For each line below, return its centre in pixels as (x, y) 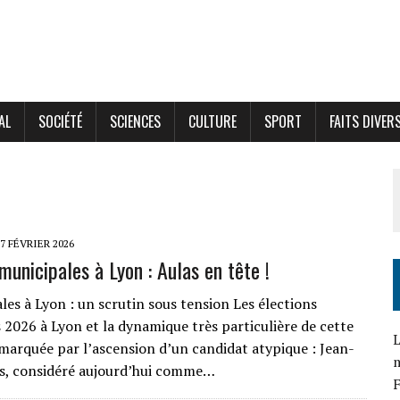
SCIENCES (135, 121)
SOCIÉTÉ (60, 121)
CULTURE (212, 121)
